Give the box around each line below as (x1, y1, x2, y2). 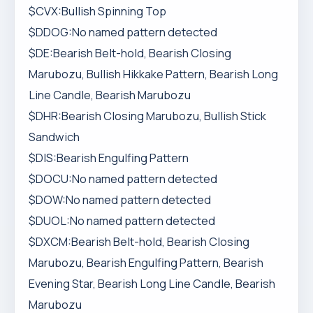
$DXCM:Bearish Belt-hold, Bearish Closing (29, 234, 249, 249)
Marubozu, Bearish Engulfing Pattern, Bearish (29, 255, 263, 270)
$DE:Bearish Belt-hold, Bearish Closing (29, 45, 231, 61)
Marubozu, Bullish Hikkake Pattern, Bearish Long (29, 66, 278, 82)
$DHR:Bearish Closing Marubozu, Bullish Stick (29, 108, 266, 124)
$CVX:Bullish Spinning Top (29, 3, 166, 19)
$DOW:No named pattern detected (29, 192, 211, 208)
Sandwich (29, 129, 80, 145)
